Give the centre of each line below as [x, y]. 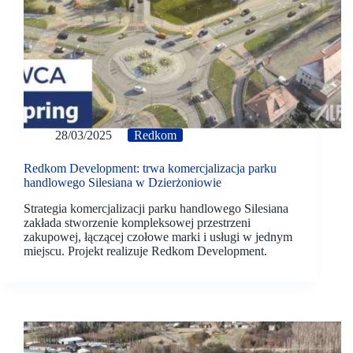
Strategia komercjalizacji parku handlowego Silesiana [156, 208]
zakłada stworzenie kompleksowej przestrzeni [137, 222]
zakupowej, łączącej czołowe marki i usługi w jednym [158, 236]
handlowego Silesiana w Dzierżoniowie [123, 183]
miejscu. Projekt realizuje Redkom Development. [145, 251]
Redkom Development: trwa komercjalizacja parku [150, 169]
